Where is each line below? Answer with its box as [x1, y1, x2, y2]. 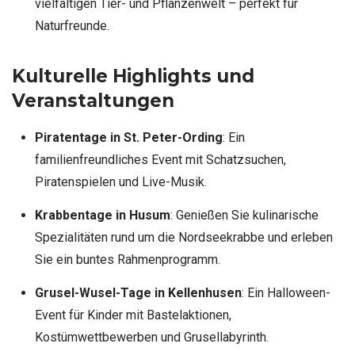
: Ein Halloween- [241, 284, 330, 300]
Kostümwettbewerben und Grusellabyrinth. [34, 329, 269, 345]
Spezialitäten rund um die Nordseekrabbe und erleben [34, 229, 333, 245]
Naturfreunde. [34, 17, 109, 33]
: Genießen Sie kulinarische [170, 207, 319, 223]
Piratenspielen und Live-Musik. [34, 174, 207, 189]
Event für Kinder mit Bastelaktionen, [34, 307, 231, 323]
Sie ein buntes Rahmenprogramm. [34, 251, 220, 267]
